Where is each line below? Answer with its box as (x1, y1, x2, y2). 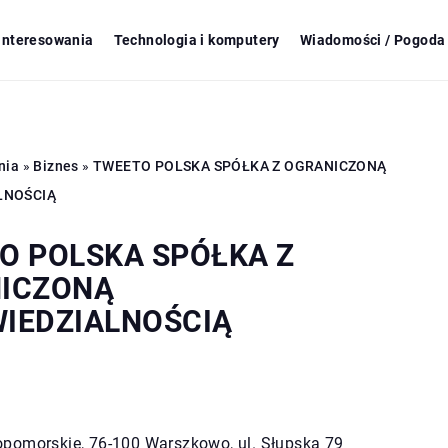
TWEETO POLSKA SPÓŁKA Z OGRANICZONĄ (92, 158, 387, 174)
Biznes (33, 158, 79, 174)
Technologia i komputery (113, 32, 280, 48)
